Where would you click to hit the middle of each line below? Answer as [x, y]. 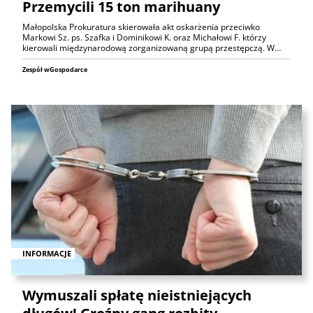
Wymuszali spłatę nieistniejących [137, 296]
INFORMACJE [47, 254]
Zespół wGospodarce [55, 69]
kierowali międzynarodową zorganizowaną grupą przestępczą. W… [152, 48]
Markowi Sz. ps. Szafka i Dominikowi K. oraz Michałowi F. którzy [144, 37]
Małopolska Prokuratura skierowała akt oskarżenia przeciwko [141, 27]
